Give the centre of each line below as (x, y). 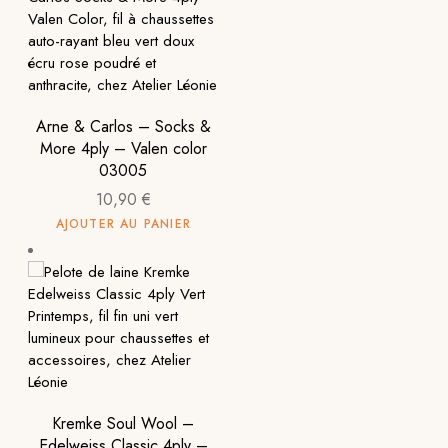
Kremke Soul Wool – (123, 423)
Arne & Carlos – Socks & (123, 126)
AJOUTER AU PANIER (123, 224)
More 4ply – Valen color (123, 148)
